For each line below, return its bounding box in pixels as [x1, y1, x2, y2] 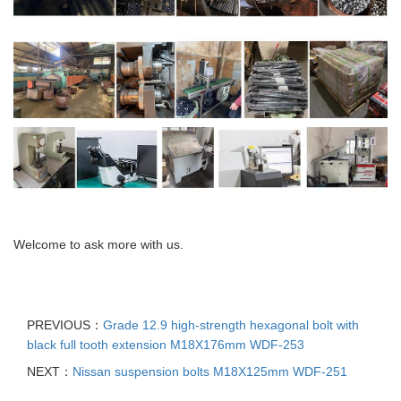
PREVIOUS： [27, 317, 103, 332]
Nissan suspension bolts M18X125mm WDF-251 [73, 363, 347, 379]
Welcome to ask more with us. [13, 236, 183, 252]
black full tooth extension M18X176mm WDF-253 [27, 337, 304, 352]
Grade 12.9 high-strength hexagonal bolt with [103, 317, 359, 332]
